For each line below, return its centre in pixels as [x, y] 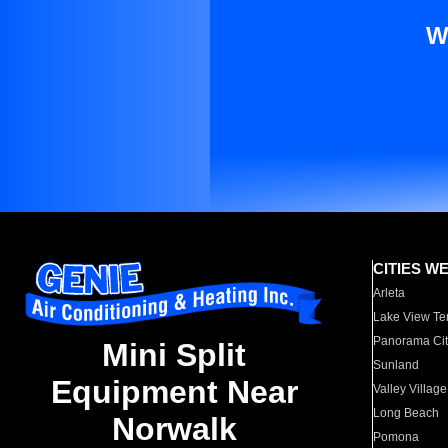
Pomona [396, 437]
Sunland [396, 365]
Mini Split [174, 355]
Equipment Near [174, 392]
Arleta [389, 293]
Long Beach [406, 413]
